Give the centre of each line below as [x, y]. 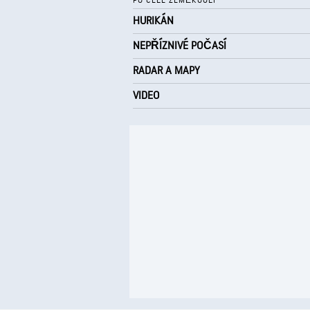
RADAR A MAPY [166, 71]
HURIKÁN [153, 21]
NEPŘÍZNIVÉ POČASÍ [180, 46]
